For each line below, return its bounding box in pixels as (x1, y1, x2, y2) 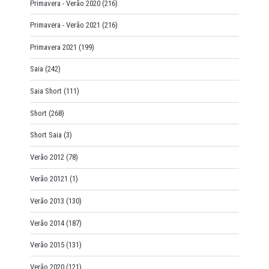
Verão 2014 (29, 218, 64, 228)
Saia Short (29, 86, 62, 96)
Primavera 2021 (29, 42, 77, 52)
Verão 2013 (29, 196, 64, 206)
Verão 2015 (29, 240, 64, 250)
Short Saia (29, 130, 62, 140)
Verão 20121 (29, 174, 68, 184)
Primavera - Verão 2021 (29, 20, 100, 30)
